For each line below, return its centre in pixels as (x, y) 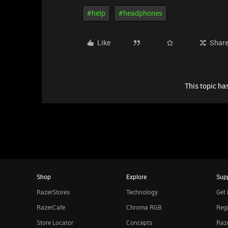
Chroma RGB (144, 207)
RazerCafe (51, 207)
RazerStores (53, 192)
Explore (137, 177)
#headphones (140, 13)
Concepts (139, 222)
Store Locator (55, 222)
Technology (142, 192)
